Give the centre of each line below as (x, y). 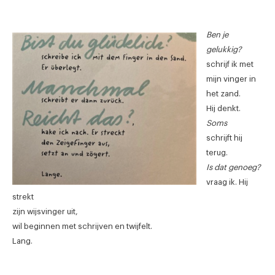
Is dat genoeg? (233, 167)
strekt (23, 196)
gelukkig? (224, 49)
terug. (217, 152)
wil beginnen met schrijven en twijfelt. (82, 226)
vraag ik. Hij (227, 182)
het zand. (223, 93)
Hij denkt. (223, 108)
